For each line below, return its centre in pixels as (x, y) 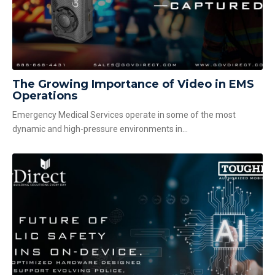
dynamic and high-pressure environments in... (100, 129)
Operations (45, 95)
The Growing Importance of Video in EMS (133, 84)
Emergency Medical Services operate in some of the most (124, 115)
